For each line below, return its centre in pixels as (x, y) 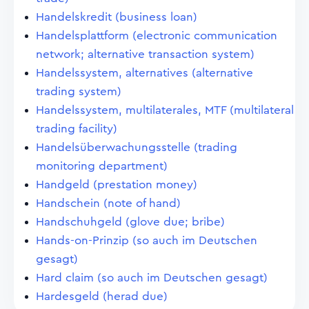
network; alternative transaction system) (145, 54)
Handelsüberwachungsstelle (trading (137, 147)
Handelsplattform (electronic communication (157, 36)
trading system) (79, 91)
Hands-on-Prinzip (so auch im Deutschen (147, 240)
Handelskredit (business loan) (117, 17)
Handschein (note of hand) (108, 203)
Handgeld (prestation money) (117, 185)
